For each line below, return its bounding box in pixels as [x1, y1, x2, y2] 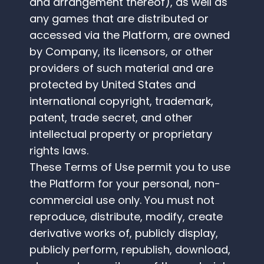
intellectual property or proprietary [29, 127, 212, 142]
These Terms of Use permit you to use [29, 160, 230, 175]
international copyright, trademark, [29, 94, 213, 109]
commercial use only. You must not [29, 193, 214, 208]
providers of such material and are [29, 61, 213, 76]
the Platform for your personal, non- [29, 176, 220, 192]
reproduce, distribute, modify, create [29, 209, 223, 225]
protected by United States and [29, 77, 196, 93]
